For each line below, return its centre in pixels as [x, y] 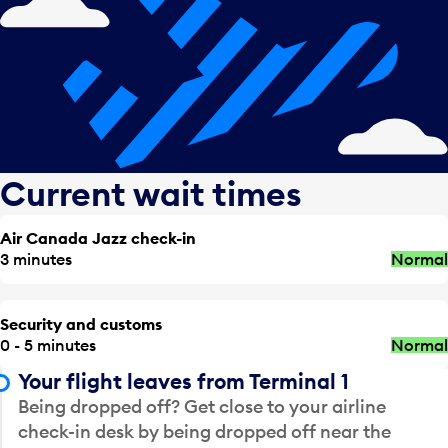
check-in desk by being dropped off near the [205, 432]
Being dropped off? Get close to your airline [202, 407]
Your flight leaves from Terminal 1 [184, 382]
